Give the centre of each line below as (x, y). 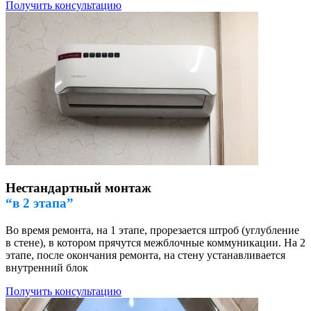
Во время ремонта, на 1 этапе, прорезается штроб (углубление (152, 230)
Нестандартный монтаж (78, 188)
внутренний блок (47, 267)
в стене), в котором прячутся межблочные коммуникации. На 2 (155, 242)
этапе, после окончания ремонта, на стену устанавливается (145, 255)
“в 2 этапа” (40, 203)
